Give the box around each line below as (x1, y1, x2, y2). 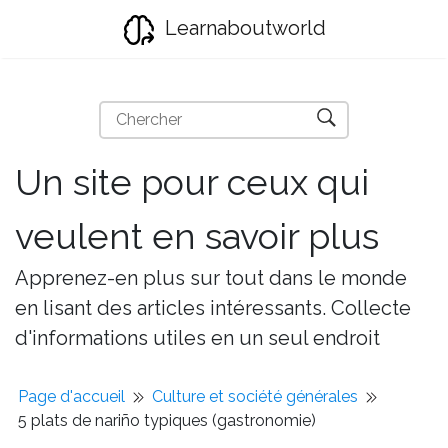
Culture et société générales (152, 387, 358, 406)
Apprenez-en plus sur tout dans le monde (15, 266, 407, 290)
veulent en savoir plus (15, 215, 379, 257)
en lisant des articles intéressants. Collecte (15, 296, 411, 320)
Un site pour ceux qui (15, 161, 369, 203)
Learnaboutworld (159, 16, 326, 40)
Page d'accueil (18, 387, 125, 406)
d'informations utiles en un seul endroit (15, 326, 380, 350)
